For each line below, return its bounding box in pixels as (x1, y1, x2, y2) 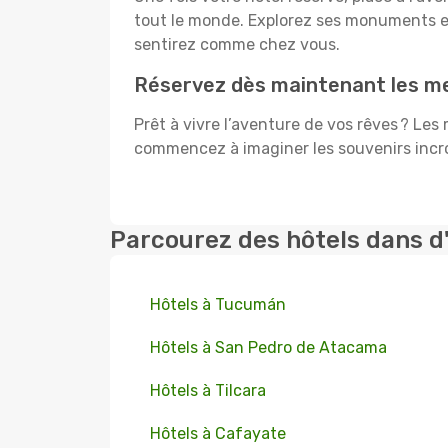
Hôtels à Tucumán (150, 295, 286, 314)
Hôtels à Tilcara (150, 381, 266, 400)
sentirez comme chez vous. (134, 35, 340, 54)
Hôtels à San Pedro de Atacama (150, 338, 387, 357)
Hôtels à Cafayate (150, 424, 286, 443)
